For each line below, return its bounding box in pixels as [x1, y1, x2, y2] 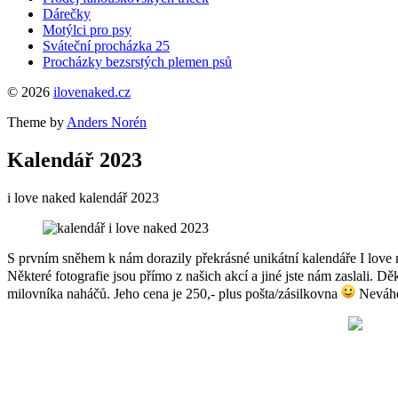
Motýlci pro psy [43, 22, 131, 37]
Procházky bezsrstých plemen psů [43, 54, 232, 69]
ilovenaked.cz [53, 84, 131, 99]
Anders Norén [67, 115, 147, 130]
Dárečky [43, 6, 91, 21]
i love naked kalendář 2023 [7, 189, 159, 205]
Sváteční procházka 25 [43, 38, 170, 53]
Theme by [7, 115, 67, 130]
